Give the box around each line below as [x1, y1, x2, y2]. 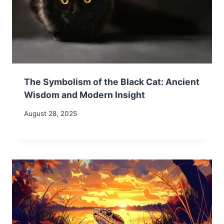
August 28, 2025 [24, 109, 77, 117]
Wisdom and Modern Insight [24, 89, 145, 100]
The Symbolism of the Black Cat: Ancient [24, 76, 199, 87]
